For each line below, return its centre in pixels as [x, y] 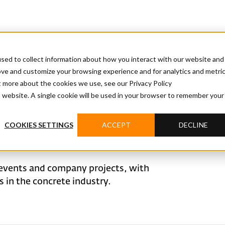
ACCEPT [116, 125]
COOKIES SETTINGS [39, 125]
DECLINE [193, 125]
